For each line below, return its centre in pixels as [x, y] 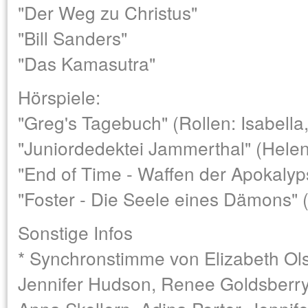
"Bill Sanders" [73, 37]
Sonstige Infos [75, 232]
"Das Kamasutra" [87, 63]
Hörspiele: [59, 97]
